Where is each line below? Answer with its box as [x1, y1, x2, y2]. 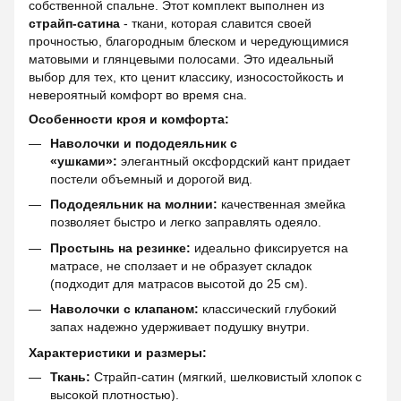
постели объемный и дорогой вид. [50, 172, 252, 186]
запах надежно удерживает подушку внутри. [50, 320, 310, 335]
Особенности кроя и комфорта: [29, 112, 229, 126]
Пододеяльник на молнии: [50, 197, 218, 212]
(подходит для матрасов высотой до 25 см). [50, 276, 308, 291]
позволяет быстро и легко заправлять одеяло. [50, 215, 321, 230]
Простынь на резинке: [50, 240, 191, 255]
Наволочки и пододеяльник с [50, 136, 237, 150]
